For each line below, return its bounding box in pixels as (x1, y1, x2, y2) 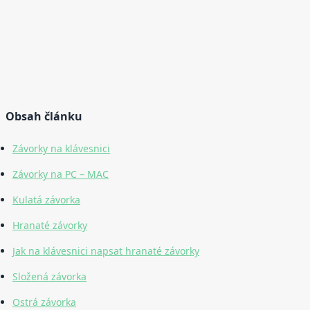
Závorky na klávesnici (12, 142, 110, 156)
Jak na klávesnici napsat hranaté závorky (12, 244, 199, 258)
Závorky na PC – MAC (12, 167, 109, 181)
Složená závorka (12, 270, 86, 284)
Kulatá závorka (12, 193, 80, 207)
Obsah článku (6, 109, 82, 125)
